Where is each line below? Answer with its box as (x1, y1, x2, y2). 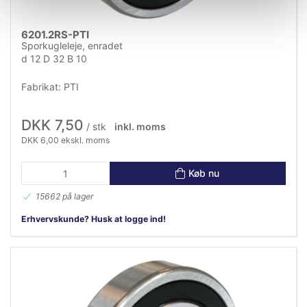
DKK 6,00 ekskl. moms (21, 134, 110, 145)
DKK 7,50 (21, 116, 84, 134)
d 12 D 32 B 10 (21, 52, 87, 64)
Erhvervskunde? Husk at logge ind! (21, 213, 166, 224)
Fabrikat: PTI (21, 80, 79, 93)
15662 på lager (36, 191, 94, 201)
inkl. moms (114, 120, 166, 132)
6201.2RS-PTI (21, 27, 89, 41)
